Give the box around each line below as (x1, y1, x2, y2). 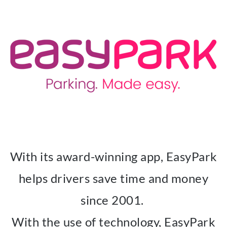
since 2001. (81, 193, 146, 207)
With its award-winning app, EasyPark (10, 149, 217, 164)
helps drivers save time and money (18, 171, 209, 185)
